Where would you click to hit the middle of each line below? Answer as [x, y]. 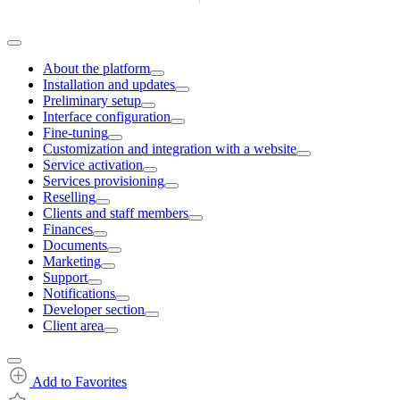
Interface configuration [107, 117]
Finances [68, 229]
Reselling [69, 197]
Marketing [72, 261]
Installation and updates [109, 84]
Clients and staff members [116, 213]
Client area [73, 325]
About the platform [96, 68]
